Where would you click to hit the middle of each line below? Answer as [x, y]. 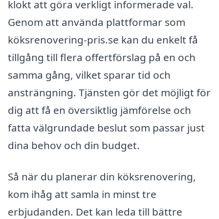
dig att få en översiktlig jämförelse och [99, 110]
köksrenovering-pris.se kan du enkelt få [103, 40]
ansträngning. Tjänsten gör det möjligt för [109, 93]
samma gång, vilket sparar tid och [89, 75]
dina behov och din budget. [74, 145]
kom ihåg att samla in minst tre [82, 194]
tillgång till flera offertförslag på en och [102, 57]
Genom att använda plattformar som [97, 22]
